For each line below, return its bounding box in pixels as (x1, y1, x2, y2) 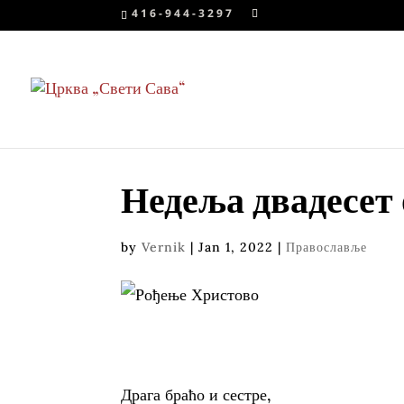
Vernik (142, 238, 187, 255)
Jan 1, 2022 (198, 238, 274, 255)
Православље (286, 238, 368, 255)
